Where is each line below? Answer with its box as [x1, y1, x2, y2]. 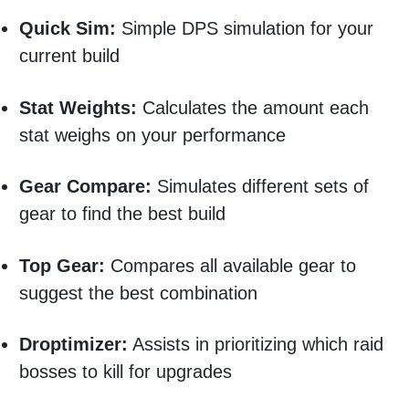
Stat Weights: [18, 97, 142, 118]
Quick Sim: [18, 17, 116, 38]
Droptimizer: [18, 334, 128, 355]
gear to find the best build [18, 204, 231, 225]
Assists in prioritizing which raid [127, 334, 383, 355]
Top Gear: [18, 255, 110, 276]
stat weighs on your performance [18, 124, 291, 145]
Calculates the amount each [142, 97, 369, 118]
